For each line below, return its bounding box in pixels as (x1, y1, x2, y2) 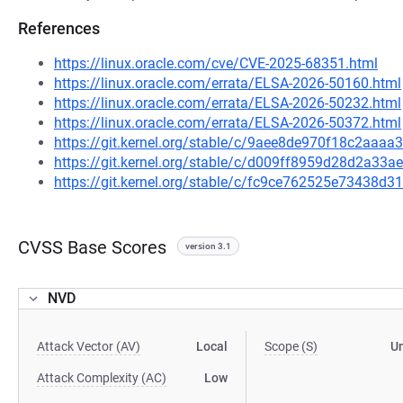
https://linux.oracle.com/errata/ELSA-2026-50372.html (54, 114, 401, 131)
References (18, 19, 100, 38)
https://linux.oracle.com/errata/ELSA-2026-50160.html (54, 75, 401, 92)
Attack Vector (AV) (37, 339, 140, 354)
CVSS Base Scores (18, 237, 166, 258)
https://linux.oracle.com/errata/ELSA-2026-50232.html (54, 94, 401, 112)
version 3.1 (185, 241, 231, 251)
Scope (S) (264, 339, 318, 354)
